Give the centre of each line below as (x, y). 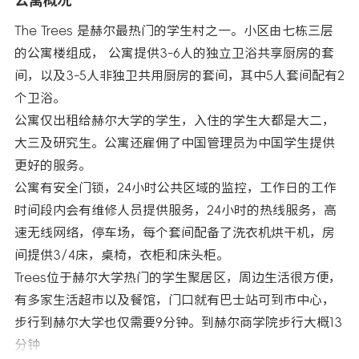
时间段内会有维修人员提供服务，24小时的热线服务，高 (175, 210)
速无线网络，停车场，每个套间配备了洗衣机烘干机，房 (175, 232)
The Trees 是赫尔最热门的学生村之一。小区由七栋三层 (174, 30)
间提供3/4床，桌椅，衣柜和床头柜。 (122, 255)
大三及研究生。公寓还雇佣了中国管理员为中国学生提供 (175, 143)
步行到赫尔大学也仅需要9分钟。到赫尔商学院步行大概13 (178, 322)
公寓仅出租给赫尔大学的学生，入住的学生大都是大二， (175, 120)
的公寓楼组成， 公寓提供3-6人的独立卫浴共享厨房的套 (174, 53)
